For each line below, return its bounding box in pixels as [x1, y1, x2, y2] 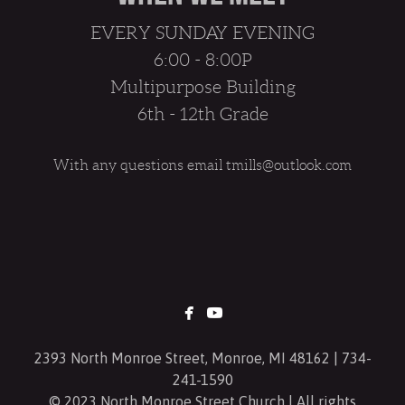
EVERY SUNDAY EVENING [90, 22, 315, 42]
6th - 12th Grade [137, 103, 268, 124]
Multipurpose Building [109, 76, 296, 97]
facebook [201, 302, 258, 318]
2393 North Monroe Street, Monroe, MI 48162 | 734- [33, 349, 372, 366]
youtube [226, 302, 280, 318]
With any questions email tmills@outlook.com [53, 156, 352, 173]
